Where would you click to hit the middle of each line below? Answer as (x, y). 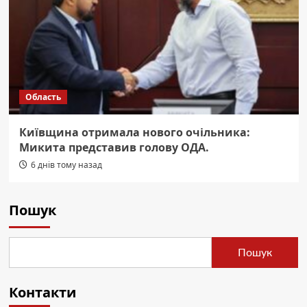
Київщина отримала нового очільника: (134, 133)
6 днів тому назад (66, 165)
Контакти (42, 293)
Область (43, 97)
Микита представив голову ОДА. (114, 148)
